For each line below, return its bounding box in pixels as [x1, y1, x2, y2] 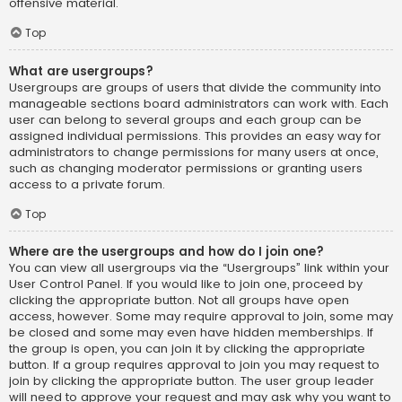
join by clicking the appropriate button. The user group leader [9, 372, 374, 390]
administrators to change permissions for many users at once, [9, 143, 378, 161]
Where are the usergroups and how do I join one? [9, 243, 324, 261]
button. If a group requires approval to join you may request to [9, 356, 380, 374]
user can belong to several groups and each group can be [9, 110, 362, 128]
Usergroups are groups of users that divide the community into [9, 78, 381, 96]
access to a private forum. [9, 175, 165, 193]
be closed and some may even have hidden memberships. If [9, 324, 373, 342]
